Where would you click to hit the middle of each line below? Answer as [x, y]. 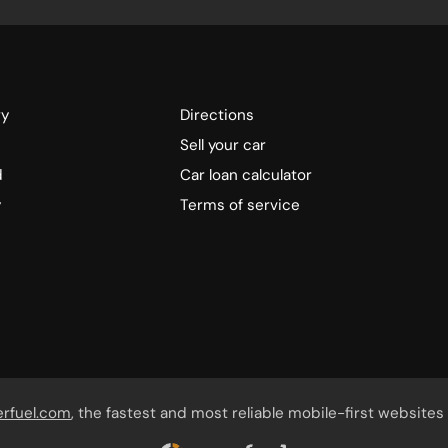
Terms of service [240, 205]
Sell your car [223, 145]
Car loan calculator [246, 175]
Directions [217, 115]
